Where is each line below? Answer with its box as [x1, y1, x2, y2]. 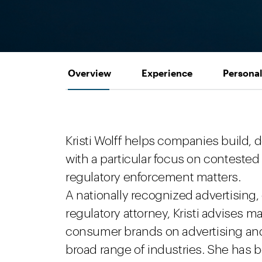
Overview [68, 67, 111, 78]
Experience [142, 67, 192, 78]
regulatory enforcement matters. [65, 171, 241, 184]
